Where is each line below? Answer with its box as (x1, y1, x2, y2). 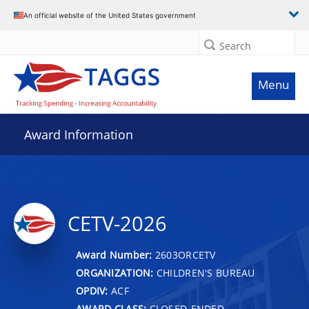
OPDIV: (76, 283, 108, 297)
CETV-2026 (68, 210, 167, 237)
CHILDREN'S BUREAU (153, 266, 255, 279)
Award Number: (76, 248, 155, 261)
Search (219, 39, 251, 52)
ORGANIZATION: (76, 266, 154, 279)
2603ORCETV (154, 248, 216, 261)
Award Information (24, 126, 133, 143)
